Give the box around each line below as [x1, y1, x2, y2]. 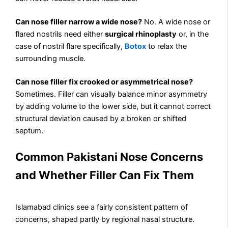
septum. [15, 126, 44, 135]
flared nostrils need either [15, 29, 105, 39]
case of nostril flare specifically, [15, 41, 125, 51]
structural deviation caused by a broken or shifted [15, 113, 187, 123]
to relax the [148, 41, 187, 51]
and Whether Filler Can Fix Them [15, 168, 194, 182]
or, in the [177, 29, 209, 39]
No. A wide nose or [142, 17, 211, 26]
